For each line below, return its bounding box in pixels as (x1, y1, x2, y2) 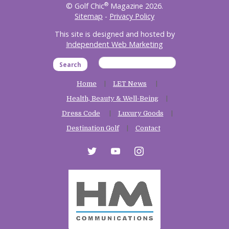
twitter (83, 142, 106, 152)
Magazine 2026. (108, 1, 163, 11)
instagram (130, 142, 164, 152)
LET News (113, 80, 147, 88)
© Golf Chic (66, 1, 104, 11)
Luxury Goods (118, 109, 164, 118)
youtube (106, 142, 134, 152)
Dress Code (61, 109, 100, 118)
